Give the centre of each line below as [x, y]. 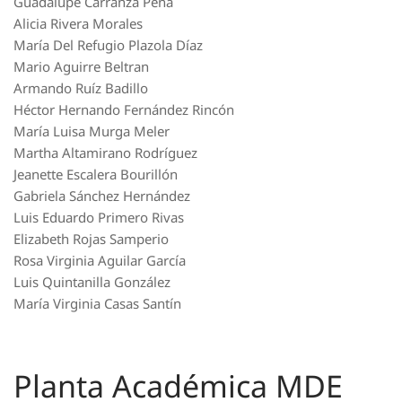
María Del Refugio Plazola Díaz [108, 45]
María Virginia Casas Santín [97, 303]
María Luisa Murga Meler [92, 131]
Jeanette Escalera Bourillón [96, 174]
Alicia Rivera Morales [78, 23]
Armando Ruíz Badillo [81, 88]
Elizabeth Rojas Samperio [91, 239]
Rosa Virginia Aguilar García [100, 260]
